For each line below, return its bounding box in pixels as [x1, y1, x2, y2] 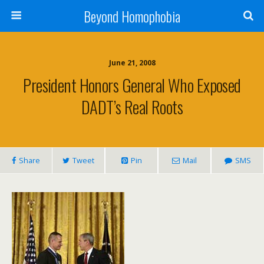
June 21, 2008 [108, 58, 156, 68]
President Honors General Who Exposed [23, 72, 241, 97]
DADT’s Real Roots [81, 94, 183, 119]
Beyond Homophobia [84, 5, 180, 27]
